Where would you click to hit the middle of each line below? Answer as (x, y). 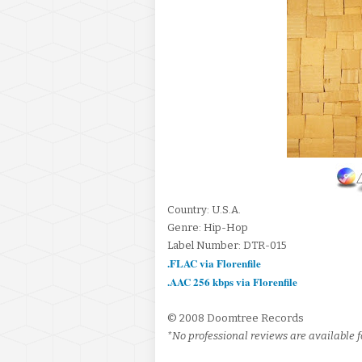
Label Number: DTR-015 (227, 245)
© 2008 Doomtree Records (236, 318)
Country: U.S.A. (204, 210)
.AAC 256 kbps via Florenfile (232, 282)
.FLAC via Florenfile (214, 263)
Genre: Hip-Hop (208, 227)
